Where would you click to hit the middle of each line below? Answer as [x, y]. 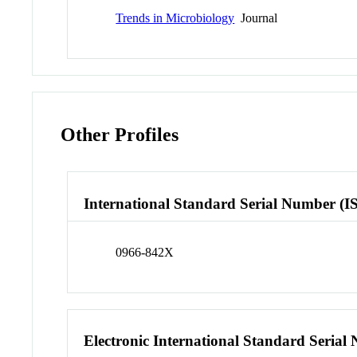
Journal [256, 18]
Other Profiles [120, 135]
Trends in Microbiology [175, 18]
